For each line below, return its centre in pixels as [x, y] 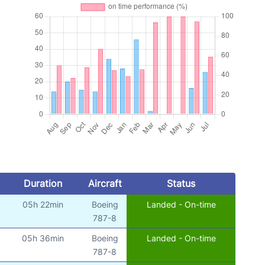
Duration [43, 183]
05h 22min [43, 204]
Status [181, 183]
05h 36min [43, 238]
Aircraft [105, 183]
